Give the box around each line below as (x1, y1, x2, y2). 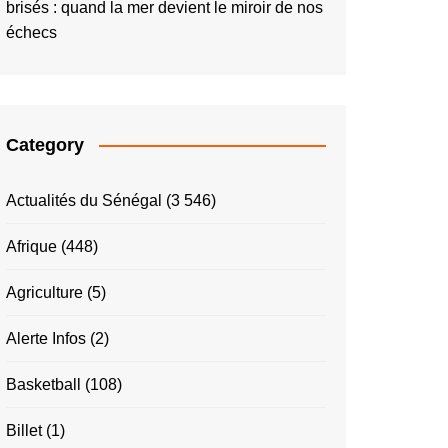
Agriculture (6, 283, 83, 301)
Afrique (6, 237, 57, 255)
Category (6, 134, 84, 155)
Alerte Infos (6, 329, 86, 347)
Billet (6, 421, 42, 439)
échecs (6, 23, 57, 41)
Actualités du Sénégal (6, 191, 162, 209)
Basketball (6, 375, 81, 393)
